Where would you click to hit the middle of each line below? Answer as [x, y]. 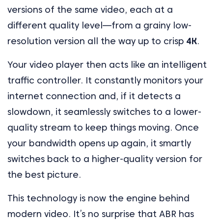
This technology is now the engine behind [98, 198]
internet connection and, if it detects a [94, 96]
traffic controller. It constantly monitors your [105, 80]
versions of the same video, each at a [90, 9]
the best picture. [44, 174]
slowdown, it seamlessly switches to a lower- [104, 111]
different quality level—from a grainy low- [99, 25]
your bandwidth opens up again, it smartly [99, 143]
